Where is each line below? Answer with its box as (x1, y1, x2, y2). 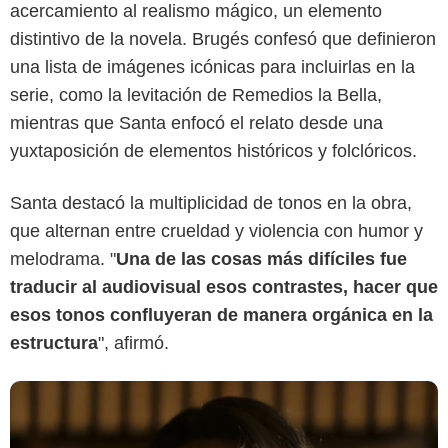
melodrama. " (10, 249, 116, 270)
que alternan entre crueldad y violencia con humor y (10, 221, 423, 242)
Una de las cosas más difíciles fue (116, 249, 407, 270)
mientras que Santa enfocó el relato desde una (10, 113, 383, 134)
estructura (10, 333, 98, 354)
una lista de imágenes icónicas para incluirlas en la (10, 57, 415, 78)
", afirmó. (98, 333, 169, 354)
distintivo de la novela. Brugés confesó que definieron (10, 29, 436, 50)
